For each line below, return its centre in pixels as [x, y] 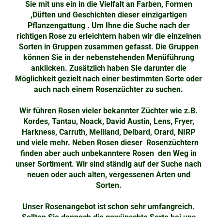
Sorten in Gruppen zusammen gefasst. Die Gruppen [108, 47]
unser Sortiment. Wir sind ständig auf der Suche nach [108, 164]
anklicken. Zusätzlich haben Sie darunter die [108, 68]
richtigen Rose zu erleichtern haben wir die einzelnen [108, 36]
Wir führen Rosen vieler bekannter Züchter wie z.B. [108, 111]
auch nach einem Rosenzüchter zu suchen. [108, 89]
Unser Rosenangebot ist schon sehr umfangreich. [108, 207]
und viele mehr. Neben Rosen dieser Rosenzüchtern [108, 143]
